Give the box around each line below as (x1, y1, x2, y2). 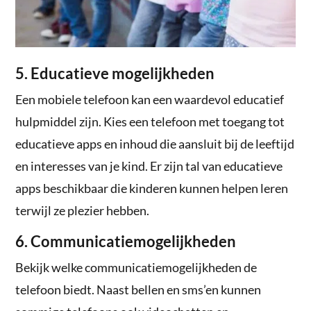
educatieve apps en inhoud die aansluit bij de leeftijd (15, 136, 295, 152)
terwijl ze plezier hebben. (15, 203, 150, 219)
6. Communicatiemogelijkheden (15, 232, 237, 251)
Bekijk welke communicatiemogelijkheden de (15, 260, 258, 276)
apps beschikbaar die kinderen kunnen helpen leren (15, 180, 289, 196)
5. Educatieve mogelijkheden (15, 64, 215, 83)
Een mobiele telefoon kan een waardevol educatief (15, 92, 285, 108)
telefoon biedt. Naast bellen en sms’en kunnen (15, 282, 262, 298)
